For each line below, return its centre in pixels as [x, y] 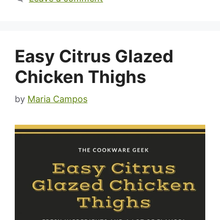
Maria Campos [57, 99]
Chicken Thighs [81, 76]
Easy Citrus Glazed [94, 56]
